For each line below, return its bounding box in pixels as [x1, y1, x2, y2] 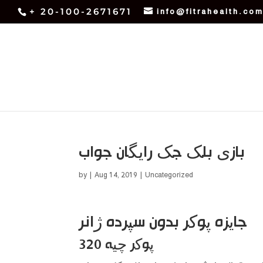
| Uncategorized [137, 171, 194, 180]
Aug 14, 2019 [95, 171, 138, 180]
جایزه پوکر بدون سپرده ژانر [79, 213, 248, 231]
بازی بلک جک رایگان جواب [79, 143, 245, 161]
